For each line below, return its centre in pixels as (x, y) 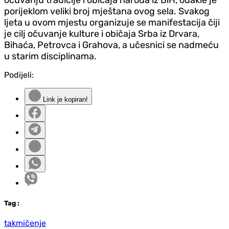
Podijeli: (19, 75)
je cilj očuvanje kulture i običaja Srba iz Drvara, (102, 33)
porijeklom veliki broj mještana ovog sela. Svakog (107, 11)
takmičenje (25, 223)
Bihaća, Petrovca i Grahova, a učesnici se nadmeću (111, 45)
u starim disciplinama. (50, 56)
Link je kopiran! (64, 99)
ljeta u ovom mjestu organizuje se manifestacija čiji (112, 22)
